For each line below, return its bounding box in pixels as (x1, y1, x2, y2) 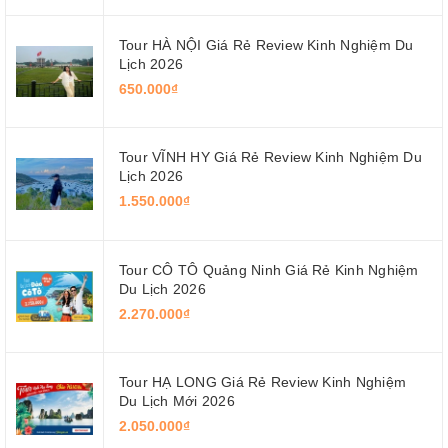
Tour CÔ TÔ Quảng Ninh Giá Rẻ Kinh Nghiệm (119, 261, 419, 278)
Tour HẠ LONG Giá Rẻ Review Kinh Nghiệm (119, 374, 407, 391)
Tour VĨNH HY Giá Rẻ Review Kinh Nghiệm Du (119, 149, 422, 166)
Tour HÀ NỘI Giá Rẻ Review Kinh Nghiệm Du (119, 36, 414, 53)
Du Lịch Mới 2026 (119, 393, 235, 410)
